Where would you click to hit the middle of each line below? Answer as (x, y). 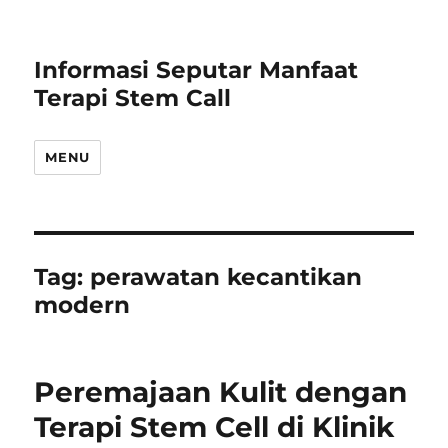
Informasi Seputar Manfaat (196, 70)
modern (82, 305)
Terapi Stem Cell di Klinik (214, 427)
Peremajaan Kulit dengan (221, 392)
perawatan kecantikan (226, 277)
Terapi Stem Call (133, 98)
